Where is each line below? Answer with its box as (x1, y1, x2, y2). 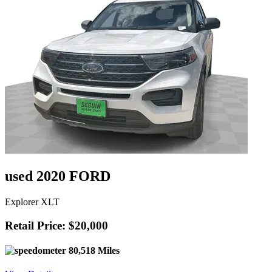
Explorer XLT (5, 196, 59, 207)
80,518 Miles (66, 245, 120, 256)
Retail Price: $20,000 (5, 219, 108, 232)
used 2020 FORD (5, 168, 110, 185)
